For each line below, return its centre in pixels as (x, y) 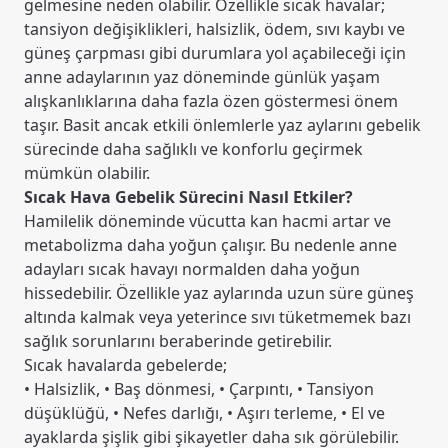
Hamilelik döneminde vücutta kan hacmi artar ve (207, 221)
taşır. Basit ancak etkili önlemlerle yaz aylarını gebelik (222, 125)
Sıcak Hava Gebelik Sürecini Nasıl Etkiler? (188, 197)
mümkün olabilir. (87, 173)
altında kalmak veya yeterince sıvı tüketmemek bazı (217, 317)
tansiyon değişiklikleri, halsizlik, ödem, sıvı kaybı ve (214, 29)
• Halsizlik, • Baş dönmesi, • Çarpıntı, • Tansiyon (199, 389)
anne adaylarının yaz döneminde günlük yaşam (202, 77)
